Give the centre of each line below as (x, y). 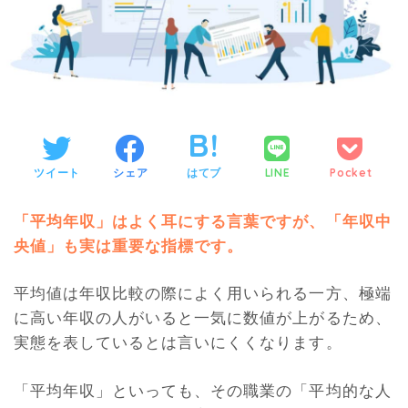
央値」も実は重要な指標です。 (129, 245)
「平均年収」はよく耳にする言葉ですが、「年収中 (203, 220)
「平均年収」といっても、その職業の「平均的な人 (203, 391)
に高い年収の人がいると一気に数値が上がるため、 (203, 318)
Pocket (351, 172)
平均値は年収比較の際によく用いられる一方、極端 (203, 293)
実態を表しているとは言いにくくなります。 (178, 342)
